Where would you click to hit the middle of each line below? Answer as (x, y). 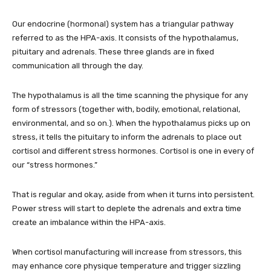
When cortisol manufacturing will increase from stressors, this (127, 252)
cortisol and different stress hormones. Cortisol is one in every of (133, 151)
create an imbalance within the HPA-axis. (89, 223)
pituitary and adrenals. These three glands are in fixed (113, 52)
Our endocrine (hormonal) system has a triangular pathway (123, 24)
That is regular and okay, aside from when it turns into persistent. (133, 195)
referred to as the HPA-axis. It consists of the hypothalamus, (125, 38)
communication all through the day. (78, 66)
